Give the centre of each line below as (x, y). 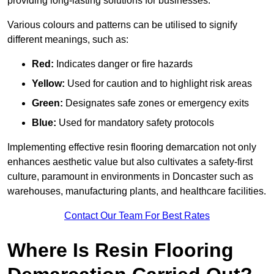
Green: (47, 103)
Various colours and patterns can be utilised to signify (122, 25)
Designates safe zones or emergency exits (156, 103)
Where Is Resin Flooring (120, 250)
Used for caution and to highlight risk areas (158, 84)
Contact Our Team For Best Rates (137, 216)
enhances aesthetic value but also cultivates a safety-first (130, 162)
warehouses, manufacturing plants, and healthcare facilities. (137, 191)
